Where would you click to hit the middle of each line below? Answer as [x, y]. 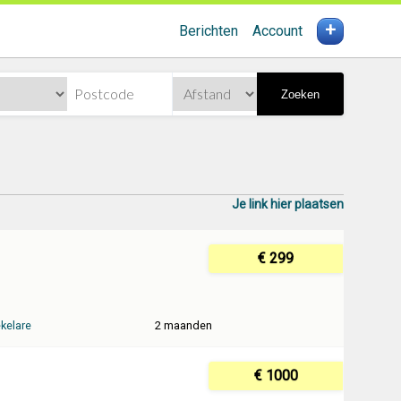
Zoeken [300, 94]
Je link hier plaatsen [287, 204]
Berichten [208, 31]
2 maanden [183, 325]
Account [277, 31]
